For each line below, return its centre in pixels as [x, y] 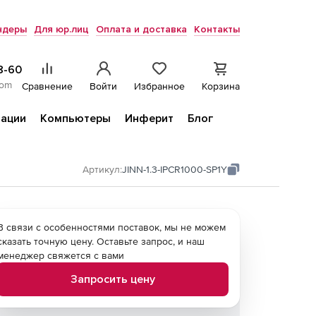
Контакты [217, 29]
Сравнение [47, 86]
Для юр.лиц [61, 29]
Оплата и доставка [141, 29]
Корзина [221, 86]
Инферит [149, 119]
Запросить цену [113, 279]
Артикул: [102, 169]
